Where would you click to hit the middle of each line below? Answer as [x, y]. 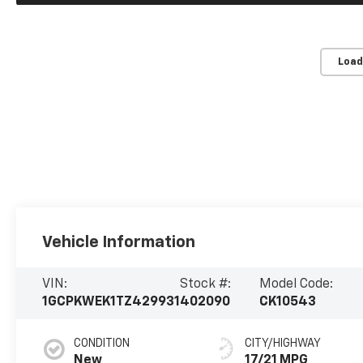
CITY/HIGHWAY [283, 344]
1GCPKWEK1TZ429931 [111, 303]
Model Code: [296, 285]
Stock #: [206, 285]
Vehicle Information [119, 243]
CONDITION [102, 344]
